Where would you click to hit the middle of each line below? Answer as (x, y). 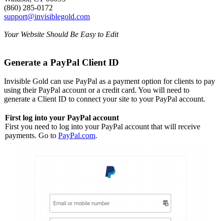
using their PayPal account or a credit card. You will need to (97, 90)
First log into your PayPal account (62, 118)
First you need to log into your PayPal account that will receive (103, 127)
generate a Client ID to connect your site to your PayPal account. (105, 99)
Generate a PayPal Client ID (61, 62)
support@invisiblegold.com (47, 17)
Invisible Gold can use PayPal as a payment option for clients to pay (110, 81)
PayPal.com (77, 136)
